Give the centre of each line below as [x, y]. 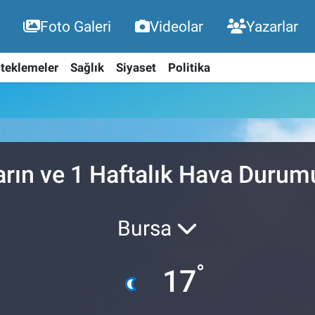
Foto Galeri [76, 27]
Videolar [176, 27]
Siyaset [136, 67]
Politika [189, 67]
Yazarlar [272, 27]
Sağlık [87, 67]
